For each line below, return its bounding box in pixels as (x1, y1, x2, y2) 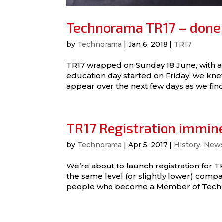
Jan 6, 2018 (128, 40, 168, 49)
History (174, 140, 201, 150)
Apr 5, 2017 (128, 140, 168, 150)
